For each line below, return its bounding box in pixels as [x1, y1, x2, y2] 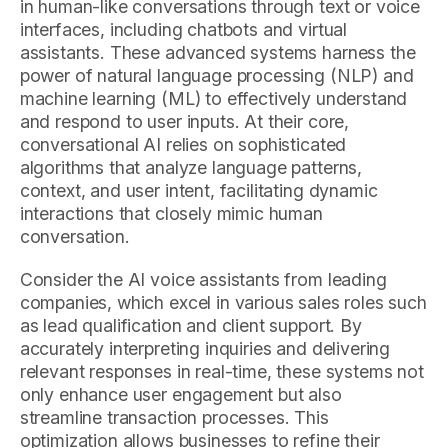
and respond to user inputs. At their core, [19, 111, 350, 133]
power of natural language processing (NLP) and [19, 65, 414, 87]
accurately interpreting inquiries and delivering [19, 338, 391, 360]
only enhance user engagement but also [19, 384, 342, 406]
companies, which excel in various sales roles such [19, 292, 427, 314]
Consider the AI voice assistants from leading [19, 269, 387, 291]
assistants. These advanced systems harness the [19, 42, 416, 64]
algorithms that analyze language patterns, [19, 157, 363, 179]
